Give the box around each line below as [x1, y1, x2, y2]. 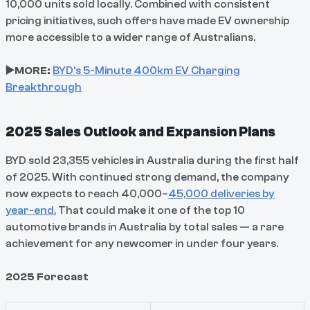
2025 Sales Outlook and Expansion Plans [6, 123, 275, 140]
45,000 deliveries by [168, 187, 275, 200]
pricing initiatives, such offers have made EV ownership [6, 14, 289, 27]
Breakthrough [6, 80, 82, 93]
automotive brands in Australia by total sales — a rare [6, 220, 284, 233]
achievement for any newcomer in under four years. [6, 237, 278, 250]
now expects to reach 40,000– [6, 187, 168, 200]
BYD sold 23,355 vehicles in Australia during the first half [6, 154, 299, 167]
